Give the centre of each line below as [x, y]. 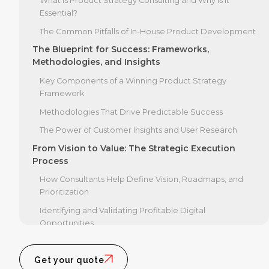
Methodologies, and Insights [96, 62]
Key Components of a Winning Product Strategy [133, 80]
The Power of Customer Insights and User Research [138, 130]
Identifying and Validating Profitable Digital [122, 210]
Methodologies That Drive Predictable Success [131, 112]
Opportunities [67, 223]
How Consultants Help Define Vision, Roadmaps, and [141, 180]
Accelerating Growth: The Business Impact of [133, 241]
